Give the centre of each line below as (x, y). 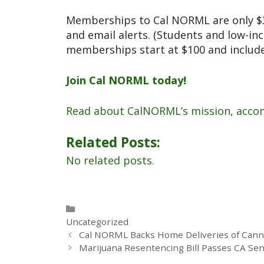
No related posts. (110, 161)
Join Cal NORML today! (126, 80)
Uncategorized (97, 221)
